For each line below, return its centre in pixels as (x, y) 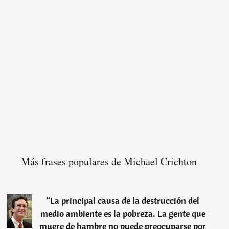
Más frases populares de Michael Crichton (109, 162)
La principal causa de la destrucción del (125, 201)
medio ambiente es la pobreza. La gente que (123, 214)
